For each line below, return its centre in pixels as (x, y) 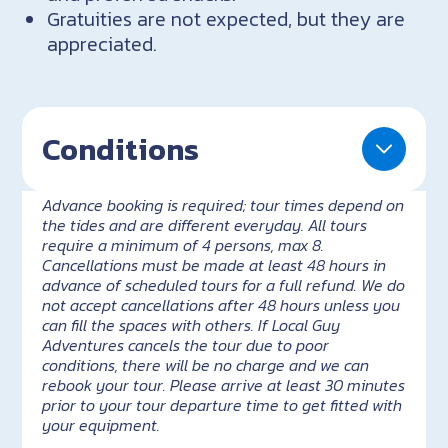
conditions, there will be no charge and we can (206, 365)
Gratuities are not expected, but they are (226, 19)
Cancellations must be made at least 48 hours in (214, 265)
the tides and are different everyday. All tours (205, 225)
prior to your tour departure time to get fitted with (222, 405)
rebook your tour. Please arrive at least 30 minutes (224, 385)
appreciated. (102, 44)
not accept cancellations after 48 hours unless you (221, 305)
